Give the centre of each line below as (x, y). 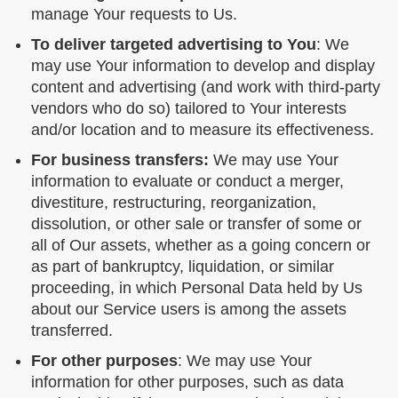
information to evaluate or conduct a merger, (187, 182)
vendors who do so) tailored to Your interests (189, 109)
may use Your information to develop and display (203, 66)
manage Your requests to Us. (134, 15)
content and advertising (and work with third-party (206, 88)
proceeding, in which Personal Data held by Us (197, 288)
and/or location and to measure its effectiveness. (203, 130)
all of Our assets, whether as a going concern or (201, 246)
